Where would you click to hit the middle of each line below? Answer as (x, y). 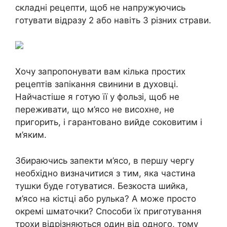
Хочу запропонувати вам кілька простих (100, 71)
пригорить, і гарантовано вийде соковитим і (109, 122)
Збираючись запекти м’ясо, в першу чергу (105, 160)
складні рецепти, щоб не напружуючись (100, 8)
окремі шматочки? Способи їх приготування (108, 211)
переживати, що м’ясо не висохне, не (95, 109)
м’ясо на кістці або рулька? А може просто (106, 198)
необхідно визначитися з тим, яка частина (105, 173)
